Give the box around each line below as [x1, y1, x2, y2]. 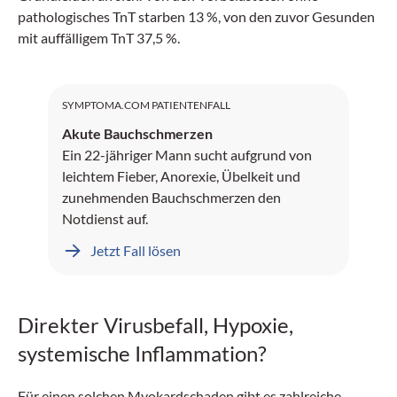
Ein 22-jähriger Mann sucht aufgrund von [62, 145, 312, 163]
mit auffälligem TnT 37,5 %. [18, 28, 180, 46]
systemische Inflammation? [18, 339, 267, 366]
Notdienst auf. [62, 209, 148, 227]
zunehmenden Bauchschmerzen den [62, 188, 281, 206]
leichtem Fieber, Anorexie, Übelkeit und [62, 167, 300, 184]
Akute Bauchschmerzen [62, 124, 213, 142]
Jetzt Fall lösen [90, 241, 181, 259]
